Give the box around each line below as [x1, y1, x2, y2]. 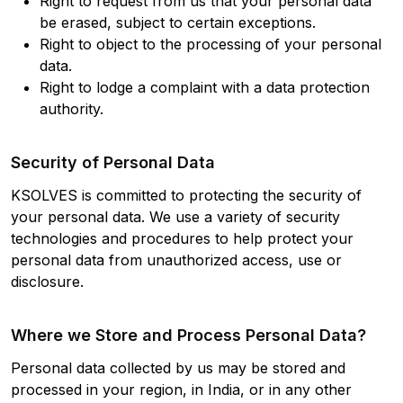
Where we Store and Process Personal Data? [11, 325, 366, 345]
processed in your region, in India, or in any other [11, 380, 352, 399]
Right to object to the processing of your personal [40, 34, 381, 53]
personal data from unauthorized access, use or [11, 250, 342, 269]
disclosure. [11, 272, 84, 291]
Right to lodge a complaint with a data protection [40, 77, 370, 96]
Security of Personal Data [11, 152, 215, 172]
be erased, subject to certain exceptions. [40, 13, 316, 31]
